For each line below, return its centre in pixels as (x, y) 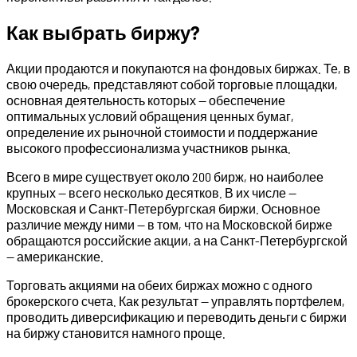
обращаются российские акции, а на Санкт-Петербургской (177, 240)
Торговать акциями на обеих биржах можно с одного (159, 284)
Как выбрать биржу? (103, 33)
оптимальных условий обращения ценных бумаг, (150, 116)
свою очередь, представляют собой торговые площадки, (172, 84)
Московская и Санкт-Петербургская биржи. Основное (163, 208)
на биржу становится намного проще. (116, 332)
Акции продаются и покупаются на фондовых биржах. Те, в (178, 68)
